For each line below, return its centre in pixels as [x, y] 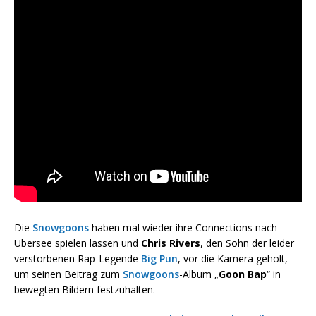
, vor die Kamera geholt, [233, 259]
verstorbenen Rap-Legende [78, 259]
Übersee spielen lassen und [78, 243]
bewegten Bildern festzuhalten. [85, 290]
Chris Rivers [171, 243]
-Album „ [199, 274]
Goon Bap [243, 274]
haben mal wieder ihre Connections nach [183, 228]
